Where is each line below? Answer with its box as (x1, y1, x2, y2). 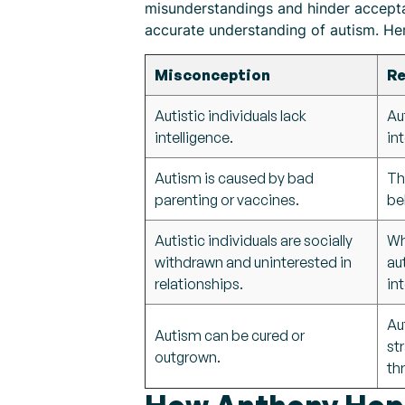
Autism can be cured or (155, 326, 305, 344)
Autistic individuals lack (155, 107, 306, 125)
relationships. (155, 275, 243, 293)
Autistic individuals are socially (155, 231, 353, 250)
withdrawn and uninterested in (155, 253, 352, 271)
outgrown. (155, 348, 221, 366)
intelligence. (155, 128, 233, 146)
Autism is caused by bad (155, 169, 314, 187)
